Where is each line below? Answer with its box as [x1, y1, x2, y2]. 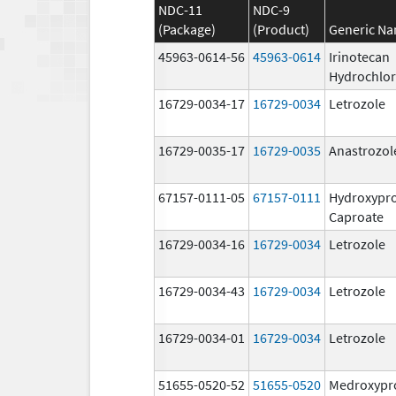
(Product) [253, 19, 309, 38]
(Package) [158, 19, 216, 38]
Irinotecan [329, 47, 390, 65]
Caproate [329, 207, 384, 225]
